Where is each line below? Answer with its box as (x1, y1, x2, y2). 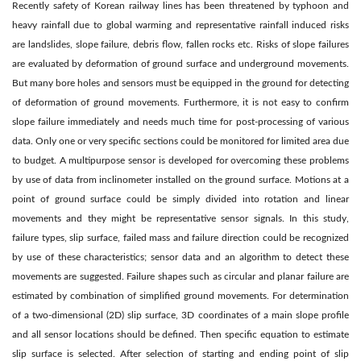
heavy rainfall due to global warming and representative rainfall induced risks (12, 20, 349, 31)
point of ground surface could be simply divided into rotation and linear (12, 194, 349, 205)
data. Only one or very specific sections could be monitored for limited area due (12, 136, 349, 147)
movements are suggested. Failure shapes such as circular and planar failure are (12, 272, 349, 282)
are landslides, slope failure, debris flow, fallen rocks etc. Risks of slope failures (12, 39, 349, 50)
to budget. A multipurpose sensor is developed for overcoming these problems (12, 156, 349, 166)
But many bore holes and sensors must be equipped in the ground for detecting (12, 78, 349, 89)
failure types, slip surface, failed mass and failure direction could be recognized (12, 233, 349, 243)
